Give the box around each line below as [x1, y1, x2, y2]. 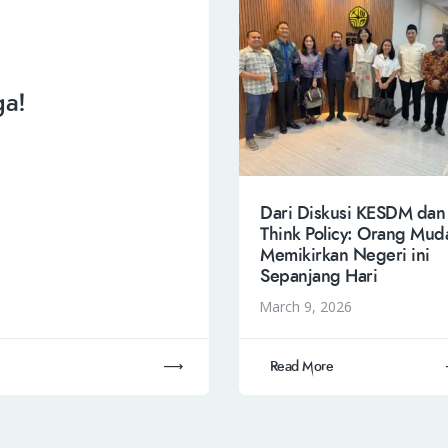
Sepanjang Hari [260, 264, 377, 290]
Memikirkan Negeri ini [260, 243, 430, 269]
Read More [269, 357, 334, 377]
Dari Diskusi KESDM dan [260, 201, 445, 227]
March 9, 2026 [258, 296, 352, 316]
